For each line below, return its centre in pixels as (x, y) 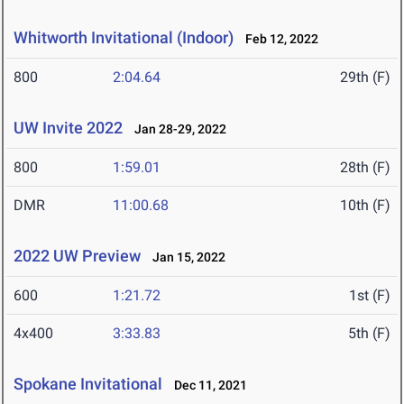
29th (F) (365, 78)
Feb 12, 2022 (278, 39)
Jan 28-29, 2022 (176, 129)
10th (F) (365, 206)
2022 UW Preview (77, 256)
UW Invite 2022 (68, 128)
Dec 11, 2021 (207, 386)
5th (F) (369, 334)
